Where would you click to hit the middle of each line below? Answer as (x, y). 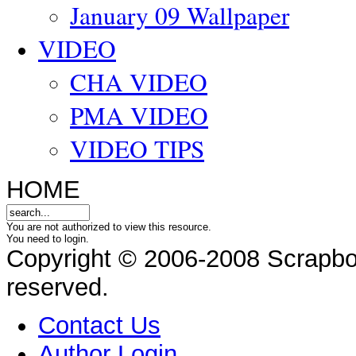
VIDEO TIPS (137, 148)
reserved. (58, 287)
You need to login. (48, 238)
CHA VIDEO (139, 81)
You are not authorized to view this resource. (109, 226)
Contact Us (99, 326)
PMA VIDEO (139, 115)
